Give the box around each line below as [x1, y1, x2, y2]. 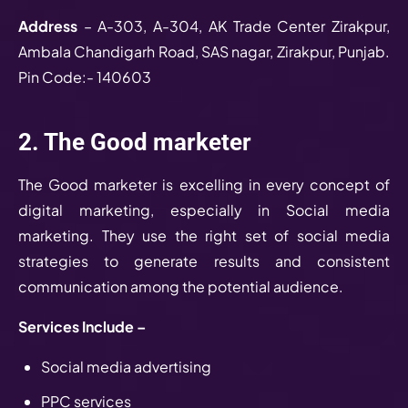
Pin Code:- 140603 [18, 66, 154, 87]
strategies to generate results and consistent [18, 250, 390, 270]
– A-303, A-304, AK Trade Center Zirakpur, [83, 15, 391, 36]
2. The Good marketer [18, 127, 257, 156]
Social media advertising [41, 356, 217, 376]
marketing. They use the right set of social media [18, 225, 390, 245]
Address [18, 15, 84, 36]
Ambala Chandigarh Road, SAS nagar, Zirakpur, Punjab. [18, 41, 390, 61]
